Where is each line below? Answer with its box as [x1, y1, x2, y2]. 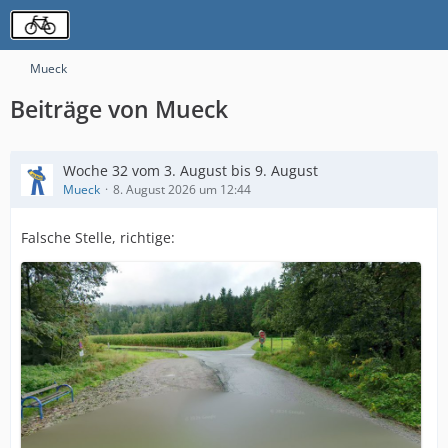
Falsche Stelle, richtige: [21, 228, 175, 247]
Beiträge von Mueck [10, 93, 228, 125]
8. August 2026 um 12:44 [113, 181, 251, 198]
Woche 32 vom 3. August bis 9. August [63, 161, 318, 180]
